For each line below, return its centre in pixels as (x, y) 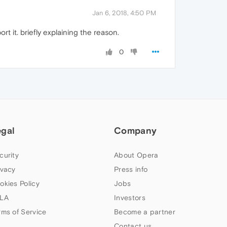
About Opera (136, 155)
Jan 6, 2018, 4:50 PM (124, 13)
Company (136, 131)
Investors (130, 198)
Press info (131, 169)
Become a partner (145, 212)
